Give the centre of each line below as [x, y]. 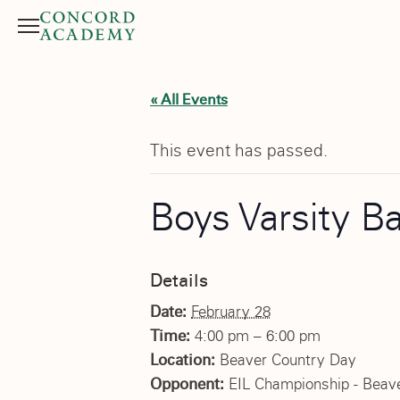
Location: [185, 360]
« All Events [189, 100]
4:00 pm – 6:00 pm [258, 336]
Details [179, 280]
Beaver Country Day [288, 360]
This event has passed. [239, 150]
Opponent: [189, 384]
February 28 [231, 312]
